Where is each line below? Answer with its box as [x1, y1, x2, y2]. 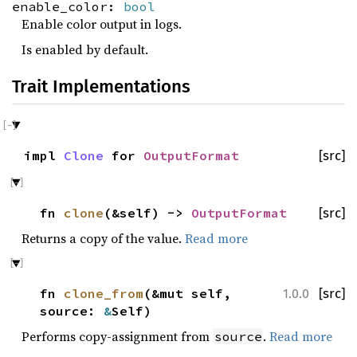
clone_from [64, 285, 143, 302]
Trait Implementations [12, 75, 190, 97]
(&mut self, [143, 285, 231, 302]
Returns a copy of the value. [22, 229, 185, 247]
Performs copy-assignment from [22, 328, 213, 346]
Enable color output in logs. [22, 15, 182, 33]
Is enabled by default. [22, 40, 148, 58]
